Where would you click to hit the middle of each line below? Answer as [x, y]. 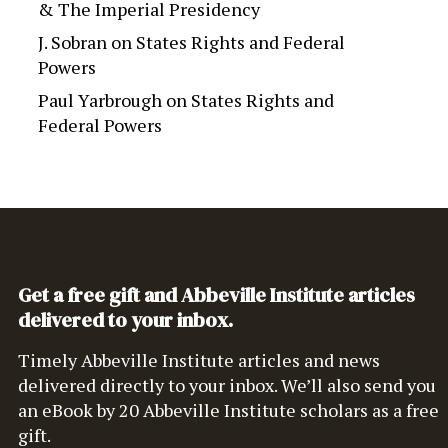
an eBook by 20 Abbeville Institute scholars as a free [228, 410]
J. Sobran [72, 42]
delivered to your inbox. [125, 320]
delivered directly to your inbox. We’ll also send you [226, 385]
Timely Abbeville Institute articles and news [198, 360]
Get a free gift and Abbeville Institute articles [216, 295]
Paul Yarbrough [99, 100]
